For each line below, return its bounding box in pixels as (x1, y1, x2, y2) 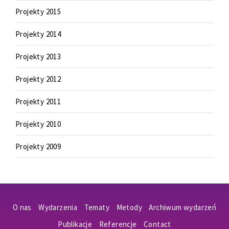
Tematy (84, 202, 110, 212)
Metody (116, 202, 142, 212)
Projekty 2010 (15, 119, 61, 129)
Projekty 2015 (15, 7, 61, 16)
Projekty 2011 (15, 97, 61, 106)
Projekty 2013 (15, 52, 61, 61)
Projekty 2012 (15, 74, 61, 84)
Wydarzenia (38, 202, 78, 212)
